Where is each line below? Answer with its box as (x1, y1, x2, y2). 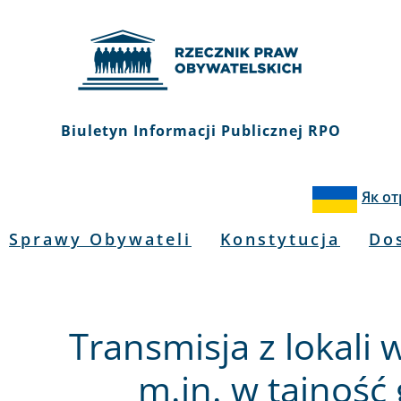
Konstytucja (220, 228, 340, 250)
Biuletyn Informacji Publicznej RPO (60, 121, 341, 141)
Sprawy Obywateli (9, 228, 192, 250)
